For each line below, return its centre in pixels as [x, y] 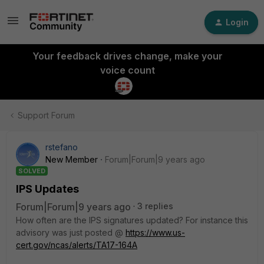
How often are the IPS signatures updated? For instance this [132, 220]
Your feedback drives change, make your [127, 56]
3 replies [155, 206]
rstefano [62, 147]
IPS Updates [47, 189]
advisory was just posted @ [71, 232]
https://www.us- [155, 232]
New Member [72, 159]
